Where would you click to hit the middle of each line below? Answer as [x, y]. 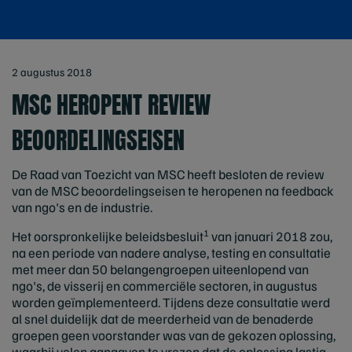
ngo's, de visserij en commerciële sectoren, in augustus [165, 286]
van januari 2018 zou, [271, 236]
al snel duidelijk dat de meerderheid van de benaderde [163, 319]
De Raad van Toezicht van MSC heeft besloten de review [168, 174]
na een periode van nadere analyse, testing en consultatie [171, 253]
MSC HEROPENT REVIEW [111, 105]
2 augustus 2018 [52, 72]
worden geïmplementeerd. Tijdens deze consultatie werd [171, 302]
